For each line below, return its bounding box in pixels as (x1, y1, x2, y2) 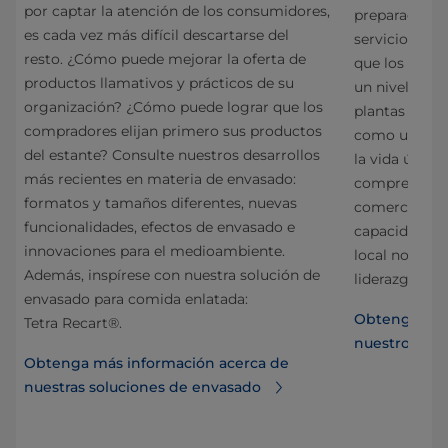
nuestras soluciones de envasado (24, 378, 261, 397)
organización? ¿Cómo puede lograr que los (24, 98, 323, 117)
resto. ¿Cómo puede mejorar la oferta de (24, 50, 306, 69)
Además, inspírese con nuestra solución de (24, 266, 320, 285)
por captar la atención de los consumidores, (24, 2, 330, 21)
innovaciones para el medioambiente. (24, 242, 285, 261)
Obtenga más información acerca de (24, 354, 289, 373)
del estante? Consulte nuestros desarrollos (24, 146, 320, 165)
